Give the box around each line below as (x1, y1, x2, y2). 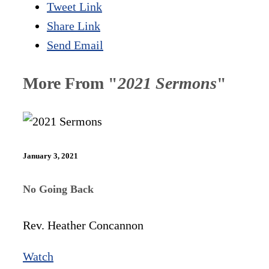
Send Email (47, 38, 103, 52)
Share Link (47, 19, 100, 32)
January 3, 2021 (23, 151, 78, 161)
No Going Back (23, 183, 94, 196)
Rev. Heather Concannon (23, 219, 144, 232)
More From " (23, 73, 118, 92)
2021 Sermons (118, 73, 217, 92)
